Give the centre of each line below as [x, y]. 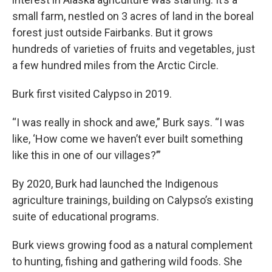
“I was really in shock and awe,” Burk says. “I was [128, 122]
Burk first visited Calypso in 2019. [92, 94]
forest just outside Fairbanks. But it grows [113, 32]
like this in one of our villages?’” [87, 155]
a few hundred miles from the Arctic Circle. [115, 65]
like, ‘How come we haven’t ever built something [127, 139]
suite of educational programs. [86, 216]
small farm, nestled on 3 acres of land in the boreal [133, 16]
